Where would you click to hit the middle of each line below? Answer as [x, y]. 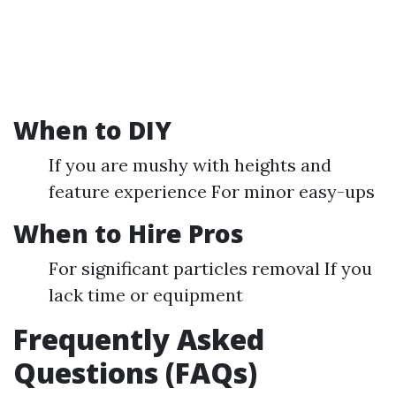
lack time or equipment [146, 295]
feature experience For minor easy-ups [212, 191]
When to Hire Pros [129, 233]
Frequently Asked [139, 339]
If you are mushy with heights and [190, 165]
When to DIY [92, 130]
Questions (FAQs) [135, 373]
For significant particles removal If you [210, 268]
